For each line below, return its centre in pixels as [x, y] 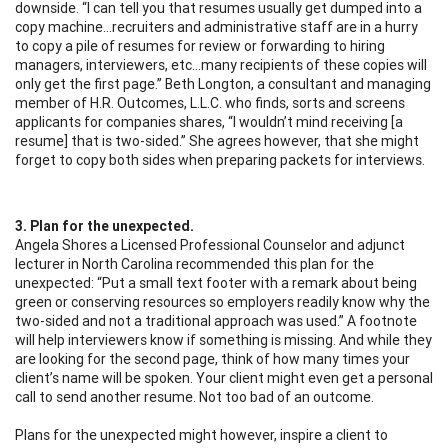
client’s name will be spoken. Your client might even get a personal [224, 377]
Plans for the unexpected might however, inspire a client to [201, 434]
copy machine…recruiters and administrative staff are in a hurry [216, 26]
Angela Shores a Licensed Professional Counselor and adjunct [210, 244]
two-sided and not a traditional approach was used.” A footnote [216, 320]
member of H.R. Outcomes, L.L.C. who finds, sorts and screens [210, 102]
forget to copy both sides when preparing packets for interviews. [220, 159]
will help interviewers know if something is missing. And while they [223, 339]
